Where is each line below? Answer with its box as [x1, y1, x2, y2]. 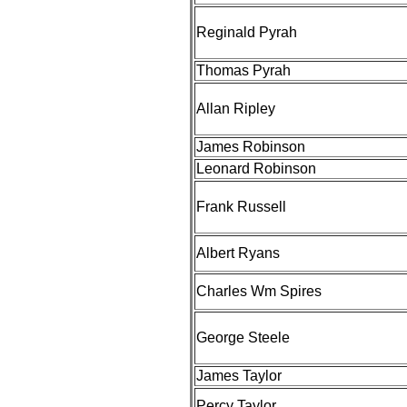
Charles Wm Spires [196, 283, 322, 299]
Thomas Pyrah [196, 63, 291, 78]
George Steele [196, 330, 290, 345]
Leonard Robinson [196, 161, 316, 176]
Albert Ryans [196, 245, 280, 261]
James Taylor [196, 368, 282, 383]
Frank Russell [196, 199, 286, 214]
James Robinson [196, 139, 305, 154]
